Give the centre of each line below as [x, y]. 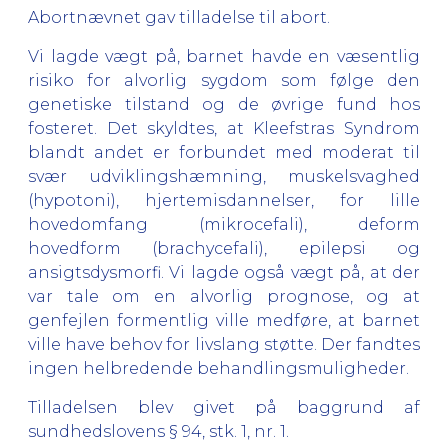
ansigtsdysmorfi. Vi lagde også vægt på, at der [224, 272]
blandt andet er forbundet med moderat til [224, 152]
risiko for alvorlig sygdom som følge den [224, 80]
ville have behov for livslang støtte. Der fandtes [224, 344]
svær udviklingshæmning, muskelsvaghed [224, 176]
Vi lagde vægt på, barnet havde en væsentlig [224, 56]
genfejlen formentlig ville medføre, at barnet [224, 320]
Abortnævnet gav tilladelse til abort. [179, 17]
